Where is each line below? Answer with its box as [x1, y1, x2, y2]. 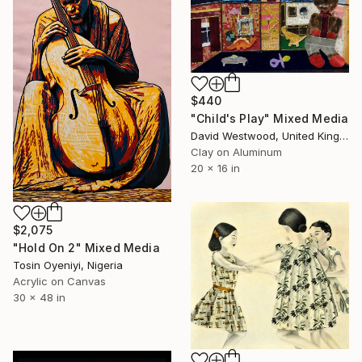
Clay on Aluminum [191, 145, 282, 158]
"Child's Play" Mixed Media [191, 111, 349, 125]
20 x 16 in [191, 161, 240, 175]
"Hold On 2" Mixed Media [13, 240, 160, 255]
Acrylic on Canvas [13, 274, 106, 288]
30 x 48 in [13, 290, 65, 304]
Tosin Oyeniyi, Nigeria [13, 258, 123, 271]
